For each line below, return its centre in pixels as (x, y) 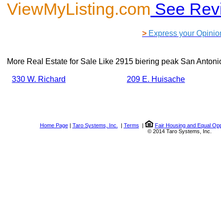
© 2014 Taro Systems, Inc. (179, 131)
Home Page (54, 125)
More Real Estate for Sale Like (61, 61)
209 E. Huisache (156, 79)
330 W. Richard (39, 79)
